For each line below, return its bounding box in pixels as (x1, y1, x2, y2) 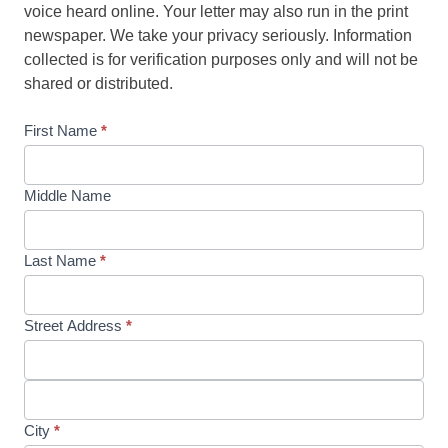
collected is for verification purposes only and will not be (24, 51, 419, 68)
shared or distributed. (24, 75, 174, 92)
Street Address (24, 317, 127, 334)
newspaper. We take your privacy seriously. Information (24, 27, 413, 44)
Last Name (24, 252, 101, 269)
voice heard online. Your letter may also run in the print (24, 3, 409, 20)
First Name (24, 122, 102, 139)
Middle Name (24, 187, 112, 204)
